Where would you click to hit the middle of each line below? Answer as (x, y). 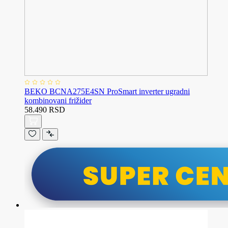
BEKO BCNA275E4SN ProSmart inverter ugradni (107, 92)
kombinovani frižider (58, 101)
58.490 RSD (45, 110)
